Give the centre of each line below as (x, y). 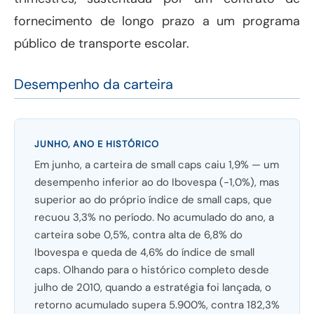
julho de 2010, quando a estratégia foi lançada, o (153, 288)
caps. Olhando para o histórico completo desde (152, 270)
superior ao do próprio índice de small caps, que (153, 200)
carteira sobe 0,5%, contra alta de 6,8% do (138, 235)
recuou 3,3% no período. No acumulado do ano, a (154, 218)
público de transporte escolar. (102, 44)
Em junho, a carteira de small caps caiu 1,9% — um (157, 165)
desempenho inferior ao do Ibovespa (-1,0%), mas (157, 183)
